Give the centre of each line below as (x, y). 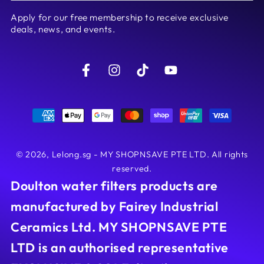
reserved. (132, 168)
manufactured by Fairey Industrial (115, 206)
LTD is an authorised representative (120, 247)
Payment (37, 114)
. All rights (227, 154)
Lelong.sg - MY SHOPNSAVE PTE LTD (129, 154)
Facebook (109, 77)
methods (37, 135)
